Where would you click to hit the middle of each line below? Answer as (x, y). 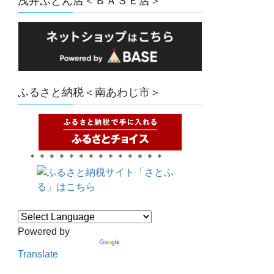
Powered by (44, 231)
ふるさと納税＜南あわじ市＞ (90, 92)
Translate (38, 254)
